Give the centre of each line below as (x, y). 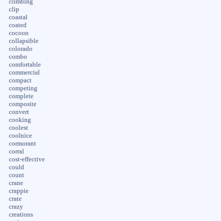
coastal (18, 17)
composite (22, 104)
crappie (18, 191)
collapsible (23, 41)
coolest (18, 128)
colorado (20, 49)
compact (20, 80)
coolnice (20, 135)
